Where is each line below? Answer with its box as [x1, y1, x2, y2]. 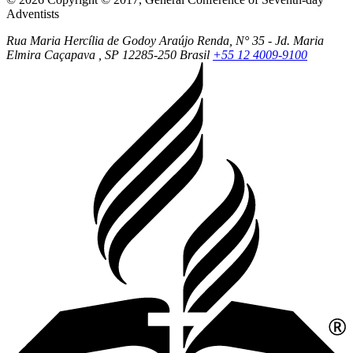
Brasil [176, 47, 213, 61]
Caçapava [44, 47, 95, 61]
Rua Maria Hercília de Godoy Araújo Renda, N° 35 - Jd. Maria [6, 33, 324, 47]
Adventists [6, 6, 59, 20]
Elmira [6, 47, 41, 61]
